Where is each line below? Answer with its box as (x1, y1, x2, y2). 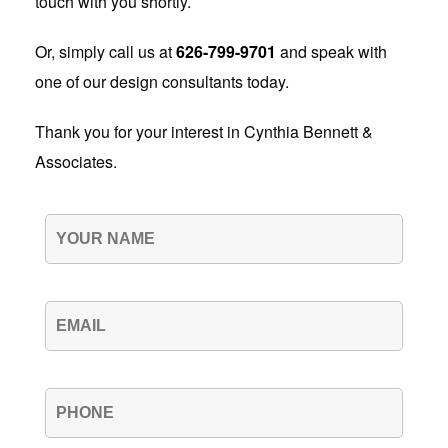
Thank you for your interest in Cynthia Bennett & (35, 119, 373, 143)
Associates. (35, 149, 117, 173)
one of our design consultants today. (35, 69, 289, 93)
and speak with (276, 39, 387, 63)
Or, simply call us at (35, 39, 176, 63)
